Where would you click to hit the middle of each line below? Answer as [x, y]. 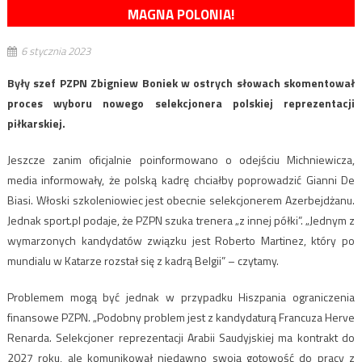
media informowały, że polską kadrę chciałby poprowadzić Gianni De [181, 180]
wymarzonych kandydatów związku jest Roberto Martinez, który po [181, 241]
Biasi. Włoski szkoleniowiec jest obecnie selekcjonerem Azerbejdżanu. [181, 200]
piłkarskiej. [36, 124]
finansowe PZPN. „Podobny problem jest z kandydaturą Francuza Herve [181, 318]
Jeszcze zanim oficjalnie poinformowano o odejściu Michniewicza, [181, 160]
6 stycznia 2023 [55, 51]
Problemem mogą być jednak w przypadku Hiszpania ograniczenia [181, 297]
